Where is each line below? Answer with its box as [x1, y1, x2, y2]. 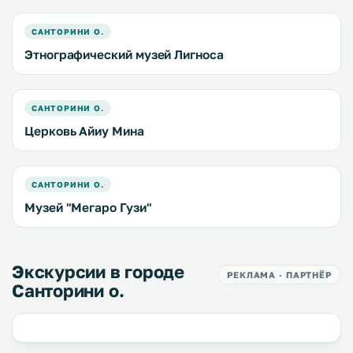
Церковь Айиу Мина [24, 124, 144, 138]
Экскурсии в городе [12, 261, 185, 282]
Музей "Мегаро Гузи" [24, 200, 152, 214]
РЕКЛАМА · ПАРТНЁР [227, 269, 332, 280]
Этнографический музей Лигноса [24, 47, 224, 61]
